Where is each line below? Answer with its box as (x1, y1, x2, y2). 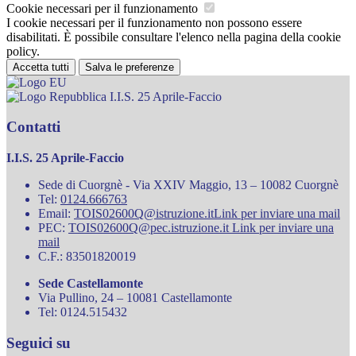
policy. (6, 44, 40, 58)
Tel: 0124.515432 (38, 305, 127, 319)
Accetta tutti (13, 60, 69, 73)
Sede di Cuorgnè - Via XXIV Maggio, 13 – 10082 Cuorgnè (38, 178, 339, 192)
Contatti (6, 118, 60, 136)
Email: (38, 207, 74, 221)
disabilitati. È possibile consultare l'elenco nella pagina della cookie (6, 29, 341, 44)
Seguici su (6, 334, 71, 351)
